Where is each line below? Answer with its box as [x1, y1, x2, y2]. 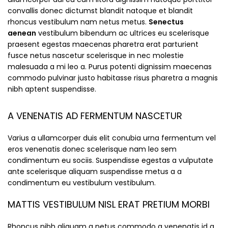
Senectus [149, 17, 184, 27]
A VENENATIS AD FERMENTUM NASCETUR [8, 109, 182, 123]
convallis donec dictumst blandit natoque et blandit [8, 6, 193, 16]
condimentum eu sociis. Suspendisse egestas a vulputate [8, 155, 213, 166]
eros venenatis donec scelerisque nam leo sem [8, 144, 177, 155]
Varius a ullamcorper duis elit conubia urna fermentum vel [8, 133, 216, 144]
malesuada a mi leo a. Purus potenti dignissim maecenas [8, 62, 212, 72]
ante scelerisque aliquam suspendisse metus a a [8, 166, 182, 177]
